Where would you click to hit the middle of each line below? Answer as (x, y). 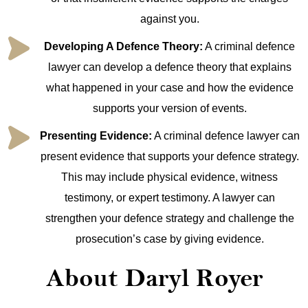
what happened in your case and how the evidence (169, 88)
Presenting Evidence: (96, 136)
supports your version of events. (169, 109)
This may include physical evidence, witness (169, 177)
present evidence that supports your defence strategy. (169, 157)
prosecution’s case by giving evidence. (169, 239)
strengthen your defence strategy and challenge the (169, 219)
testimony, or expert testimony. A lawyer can (169, 198)
